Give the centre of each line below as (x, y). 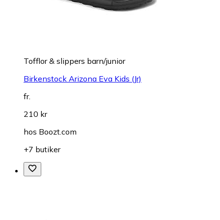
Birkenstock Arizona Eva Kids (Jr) (82, 79)
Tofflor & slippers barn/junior (74, 61)
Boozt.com (58, 132)
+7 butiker (42, 150)
